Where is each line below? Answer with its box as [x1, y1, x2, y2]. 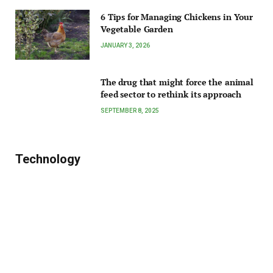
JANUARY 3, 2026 [101, 42, 150, 49]
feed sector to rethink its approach [101, 88, 242, 100]
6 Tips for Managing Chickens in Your [101, 11, 253, 23]
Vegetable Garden [101, 23, 173, 35]
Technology [15, 152, 80, 167]
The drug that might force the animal [101, 76, 253, 88]
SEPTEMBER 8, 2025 [101, 107, 159, 114]
